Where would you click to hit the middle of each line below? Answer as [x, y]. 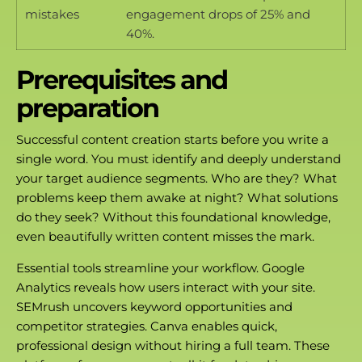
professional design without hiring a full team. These [173, 346]
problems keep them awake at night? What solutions [177, 198]
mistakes [52, 15]
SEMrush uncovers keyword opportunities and [154, 307]
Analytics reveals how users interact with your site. [166, 288]
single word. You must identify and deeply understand [179, 159]
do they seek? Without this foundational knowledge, [173, 217]
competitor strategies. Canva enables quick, [147, 326]
